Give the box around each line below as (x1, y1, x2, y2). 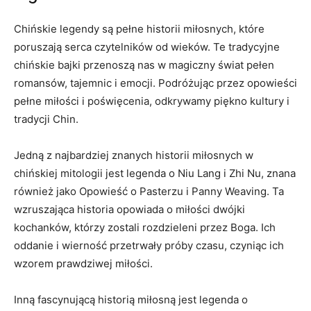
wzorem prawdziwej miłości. (14, 256, 153, 270)
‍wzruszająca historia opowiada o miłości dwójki (14, 202, 245, 216)
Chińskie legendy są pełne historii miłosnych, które (14, 22, 264, 35)
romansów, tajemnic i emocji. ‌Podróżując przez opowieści (14, 76, 297, 90)
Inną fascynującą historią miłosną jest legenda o (14, 292, 248, 306)
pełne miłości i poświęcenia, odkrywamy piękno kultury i (14, 94, 289, 108)
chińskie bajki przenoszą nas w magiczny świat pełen (14, 58, 274, 72)
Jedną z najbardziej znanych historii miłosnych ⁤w (14, 148, 253, 162)
